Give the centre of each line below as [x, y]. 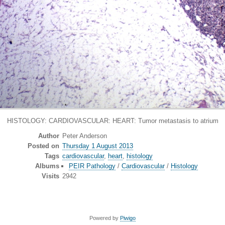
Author [48, 136]
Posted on [43, 146]
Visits [50, 176]
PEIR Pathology [92, 166]
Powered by [105, 218]
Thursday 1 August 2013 [98, 146]
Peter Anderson [85, 136]
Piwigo [128, 218]
